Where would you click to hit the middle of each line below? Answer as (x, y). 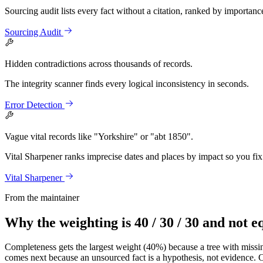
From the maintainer (42, 197)
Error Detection (33, 104)
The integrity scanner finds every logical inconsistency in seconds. (127, 83)
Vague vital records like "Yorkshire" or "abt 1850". (99, 136)
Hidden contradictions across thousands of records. (99, 63)
